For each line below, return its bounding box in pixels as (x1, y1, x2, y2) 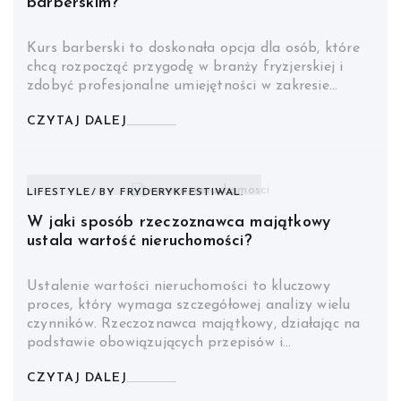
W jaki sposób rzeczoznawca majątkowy (27, 214, 331, 232)
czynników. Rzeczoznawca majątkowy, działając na (27, 317, 361, 332)
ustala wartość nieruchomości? (27, 233, 252, 251)
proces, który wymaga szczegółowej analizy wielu (27, 298, 351, 313)
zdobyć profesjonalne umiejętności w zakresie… (27, 79, 337, 94)
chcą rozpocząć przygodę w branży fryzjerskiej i (27, 60, 344, 75)
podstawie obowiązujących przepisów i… (27, 336, 292, 351)
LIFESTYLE (27, 187, 90, 199)
